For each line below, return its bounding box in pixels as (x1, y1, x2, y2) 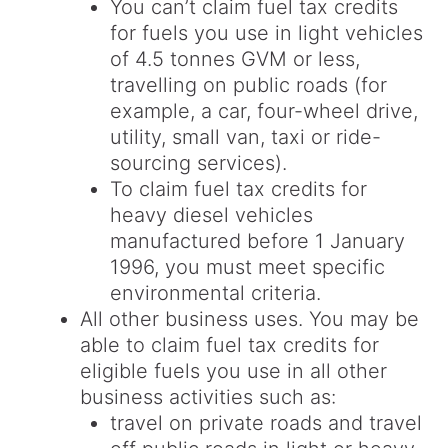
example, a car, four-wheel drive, (110, 99, 418, 124)
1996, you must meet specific (110, 255, 385, 280)
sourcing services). (110, 151, 287, 176)
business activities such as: (80, 385, 336, 410)
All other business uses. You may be (80, 307, 419, 332)
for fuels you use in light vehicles (110, 21, 423, 46)
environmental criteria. (110, 281, 321, 306)
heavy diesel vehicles (110, 203, 313, 228)
